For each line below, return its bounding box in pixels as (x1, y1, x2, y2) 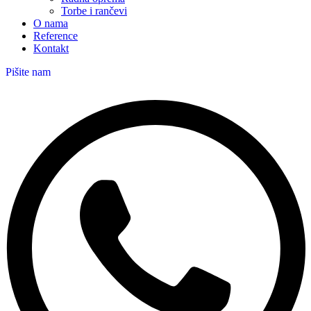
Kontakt (33, 42, 69, 54)
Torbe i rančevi (61, 4, 127, 17)
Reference (33, 29, 78, 42)
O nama (33, 17, 68, 29)
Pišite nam (6, 65, 51, 78)
